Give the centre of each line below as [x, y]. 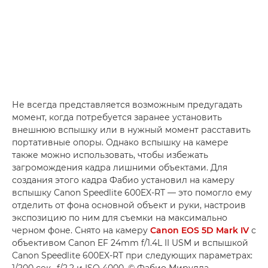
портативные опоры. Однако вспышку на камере [120, 142]
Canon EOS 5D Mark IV [200, 230]
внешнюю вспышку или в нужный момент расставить [131, 130]
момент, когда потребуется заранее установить [117, 117]
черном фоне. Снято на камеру [81, 230]
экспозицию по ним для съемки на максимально [120, 217]
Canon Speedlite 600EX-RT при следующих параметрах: [132, 255]
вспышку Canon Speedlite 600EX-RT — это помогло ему [132, 192]
